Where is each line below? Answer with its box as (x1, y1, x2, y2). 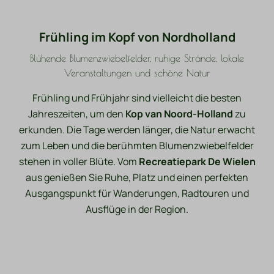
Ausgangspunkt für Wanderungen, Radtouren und (25, 187, 249, 201)
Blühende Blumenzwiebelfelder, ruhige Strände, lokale (30, 53, 244, 64)
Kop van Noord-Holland (125, 107, 233, 121)
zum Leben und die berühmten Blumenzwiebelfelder (20, 139, 254, 153)
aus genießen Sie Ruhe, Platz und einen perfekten (26, 171, 248, 185)
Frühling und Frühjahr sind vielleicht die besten (32, 91, 242, 105)
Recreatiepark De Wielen (138, 155, 256, 169)
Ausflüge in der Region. (86, 202, 188, 217)
